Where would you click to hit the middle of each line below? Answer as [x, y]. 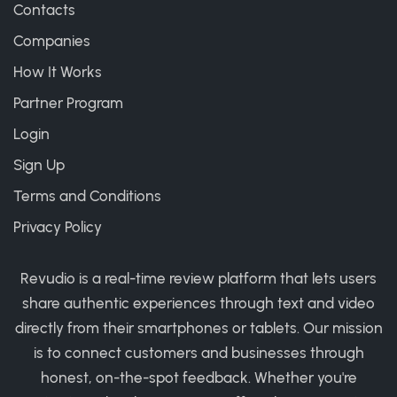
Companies [52, 40]
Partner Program [68, 102]
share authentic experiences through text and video [198, 303]
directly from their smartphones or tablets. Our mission [198, 327]
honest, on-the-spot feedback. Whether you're [198, 377]
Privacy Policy [58, 226]
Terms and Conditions [87, 195]
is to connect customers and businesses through [198, 352]
